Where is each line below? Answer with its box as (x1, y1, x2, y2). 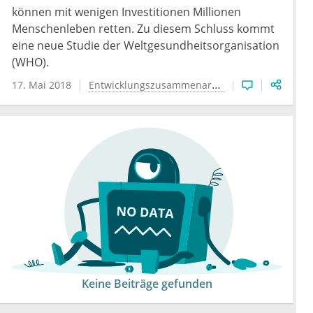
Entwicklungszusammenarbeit (89, 78, 212, 92)
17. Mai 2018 (12, 78, 71, 92)
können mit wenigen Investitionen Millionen (12, 4, 241, 20)
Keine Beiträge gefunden (81, 276, 212, 292)
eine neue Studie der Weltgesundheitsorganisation (12, 38, 279, 54)
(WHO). (12, 54, 49, 71)
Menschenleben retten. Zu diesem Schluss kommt (12, 21, 275, 37)
